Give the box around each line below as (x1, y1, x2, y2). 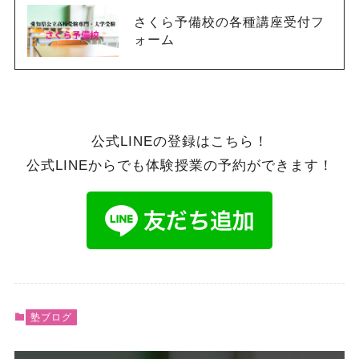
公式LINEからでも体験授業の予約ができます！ (26, 157, 333, 173)
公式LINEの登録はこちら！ (91, 133, 268, 149)
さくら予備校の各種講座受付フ (133, 14, 325, 30)
